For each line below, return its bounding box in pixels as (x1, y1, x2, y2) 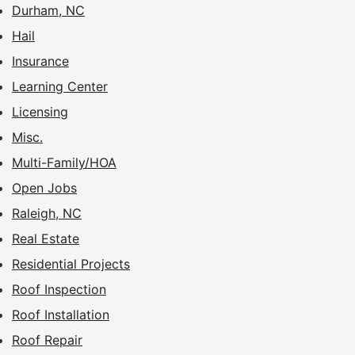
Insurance (12, 52, 69, 69)
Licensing (12, 103, 68, 120)
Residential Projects (12, 255, 130, 272)
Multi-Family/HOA (12, 154, 116, 170)
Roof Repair (12, 331, 82, 348)
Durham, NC (12, 2, 85, 18)
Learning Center (12, 78, 108, 94)
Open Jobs (12, 179, 77, 196)
